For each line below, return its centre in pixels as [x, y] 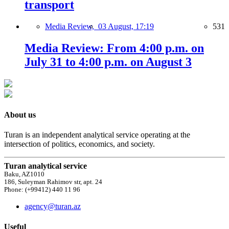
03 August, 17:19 [126, 26]
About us [20, 114]
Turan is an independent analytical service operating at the [97, 135]
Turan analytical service [45, 166]
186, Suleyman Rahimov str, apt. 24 [53, 182]
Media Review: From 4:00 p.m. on [114, 48]
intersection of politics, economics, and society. [79, 144]
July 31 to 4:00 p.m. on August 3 [108, 62]
